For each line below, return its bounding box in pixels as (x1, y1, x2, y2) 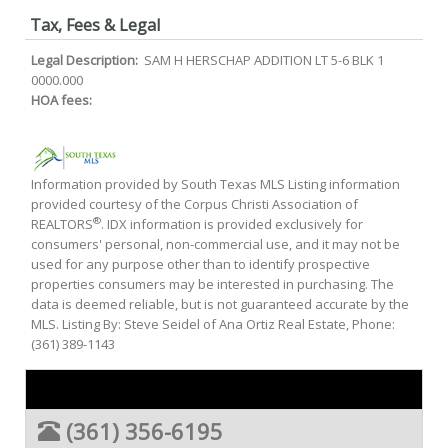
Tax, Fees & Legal (30, 14, 160, 36)
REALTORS (31, 215, 93, 233)
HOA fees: (31, 91, 95, 109)
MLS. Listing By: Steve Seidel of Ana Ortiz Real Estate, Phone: (31, 315, 395, 333)
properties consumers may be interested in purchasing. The (31, 275, 394, 293)
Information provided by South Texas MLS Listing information (31, 175, 400, 193)
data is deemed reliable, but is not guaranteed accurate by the (31, 295, 409, 313)
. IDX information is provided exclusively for (101, 215, 363, 233)
